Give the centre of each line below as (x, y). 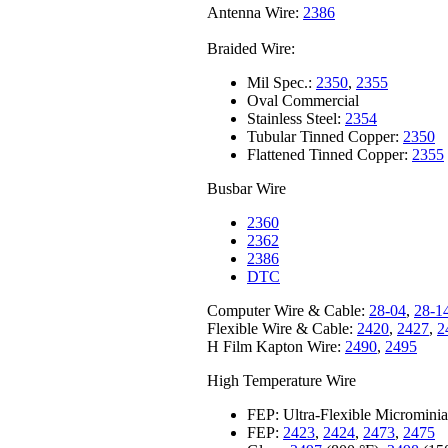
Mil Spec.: (281, 82)
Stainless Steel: (296, 118)
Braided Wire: (251, 48)
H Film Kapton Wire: (276, 346)
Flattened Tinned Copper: (329, 154)
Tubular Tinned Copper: (325, 136)
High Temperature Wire (281, 380)
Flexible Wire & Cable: (282, 328)
